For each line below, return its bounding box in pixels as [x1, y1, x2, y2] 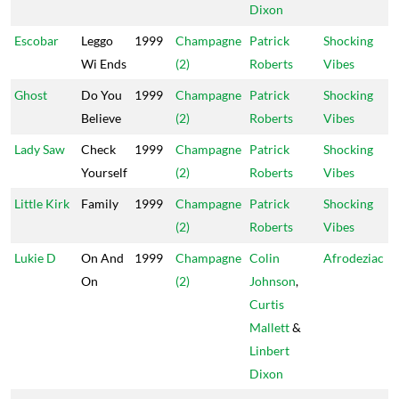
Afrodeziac [323, 250, 384, 265]
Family [81, 196, 118, 211]
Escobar [14, 33, 59, 48]
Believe [81, 110, 121, 126]
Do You [81, 87, 122, 102]
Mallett [249, 320, 289, 335]
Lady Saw [14, 142, 65, 157]
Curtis [249, 297, 284, 312]
